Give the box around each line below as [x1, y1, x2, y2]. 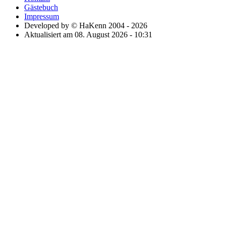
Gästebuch [24, 3, 58, 12]
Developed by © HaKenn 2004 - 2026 [24, 21, 147, 30]
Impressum [24, 12, 59, 21]
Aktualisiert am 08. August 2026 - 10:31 [24, 30, 152, 39]
